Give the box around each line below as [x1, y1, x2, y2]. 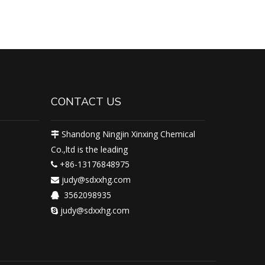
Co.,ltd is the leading [51, 144, 128, 155]
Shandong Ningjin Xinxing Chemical [59, 128, 195, 140]
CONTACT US [51, 95, 121, 109]
